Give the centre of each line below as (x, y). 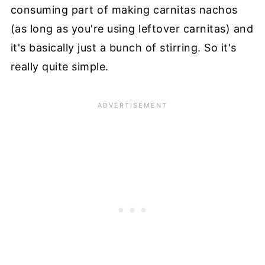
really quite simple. (59, 67)
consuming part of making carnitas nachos (124, 10)
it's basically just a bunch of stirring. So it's (123, 48)
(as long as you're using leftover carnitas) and (132, 29)
